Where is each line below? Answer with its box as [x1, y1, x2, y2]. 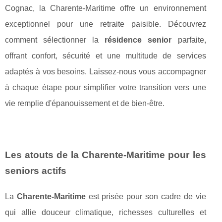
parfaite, [171, 36, 206, 45]
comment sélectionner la [5, 36, 105, 45]
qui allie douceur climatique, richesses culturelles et [5, 208, 206, 217]
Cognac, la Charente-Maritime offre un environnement [5, 4, 206, 13]
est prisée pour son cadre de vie [85, 192, 206, 201]
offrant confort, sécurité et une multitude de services [5, 52, 206, 60]
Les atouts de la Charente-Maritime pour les [5, 150, 206, 161]
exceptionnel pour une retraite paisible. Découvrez [5, 20, 206, 29]
